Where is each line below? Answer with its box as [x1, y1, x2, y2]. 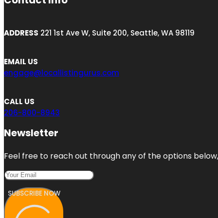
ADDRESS [4, 28, 38, 38]
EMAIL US [4, 56, 38, 67]
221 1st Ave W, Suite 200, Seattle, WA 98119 [38, 28, 195, 38]
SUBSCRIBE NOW [8, 189, 60, 199]
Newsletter [4, 126, 58, 140]
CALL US [4, 96, 35, 107]
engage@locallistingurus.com [4, 68, 119, 78]
